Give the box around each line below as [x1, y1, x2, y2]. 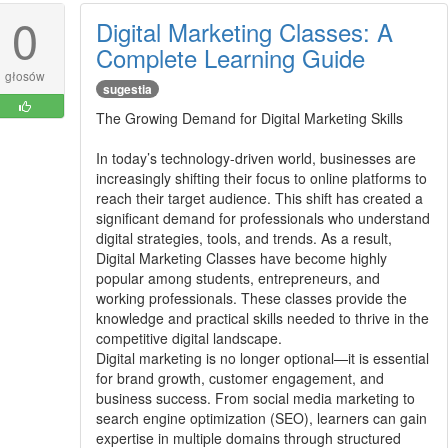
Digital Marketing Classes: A [95, 13, 393, 49]
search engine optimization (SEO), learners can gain [95, 407, 427, 428]
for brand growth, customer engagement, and [95, 367, 384, 388]
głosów [4, 66, 45, 84]
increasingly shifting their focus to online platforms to [95, 167, 427, 188]
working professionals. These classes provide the [95, 287, 407, 308]
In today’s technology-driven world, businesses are [95, 147, 416, 168]
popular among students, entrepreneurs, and [95, 267, 380, 288]
